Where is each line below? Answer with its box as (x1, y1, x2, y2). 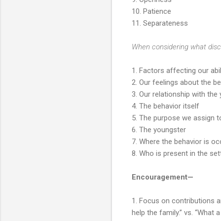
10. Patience (132, 6, 171, 16)
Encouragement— (132, 172, 193, 182)
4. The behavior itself (132, 101, 199, 110)
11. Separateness (132, 18, 188, 28)
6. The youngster (132, 125, 186, 134)
